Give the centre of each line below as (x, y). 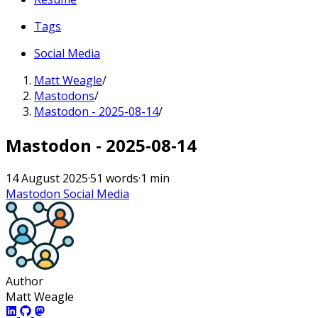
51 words (114, 179)
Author (24, 281)
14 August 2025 (47, 179)
